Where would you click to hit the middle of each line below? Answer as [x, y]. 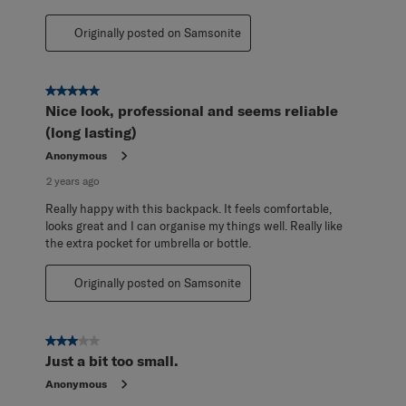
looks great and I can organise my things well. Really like [194, 226]
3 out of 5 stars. [92, 342]
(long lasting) [91, 133]
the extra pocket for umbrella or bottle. [148, 243]
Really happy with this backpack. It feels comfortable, [188, 209]
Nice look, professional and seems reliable [192, 111]
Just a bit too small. [112, 361]
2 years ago [73, 181]
